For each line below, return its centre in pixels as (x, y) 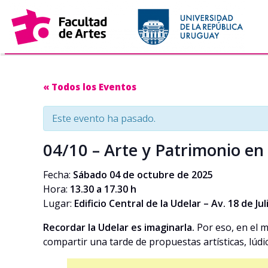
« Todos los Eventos (90, 87)
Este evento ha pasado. (104, 118)
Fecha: (58, 175)
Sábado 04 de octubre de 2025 (143, 175)
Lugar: (59, 203)
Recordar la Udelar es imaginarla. (119, 227)
